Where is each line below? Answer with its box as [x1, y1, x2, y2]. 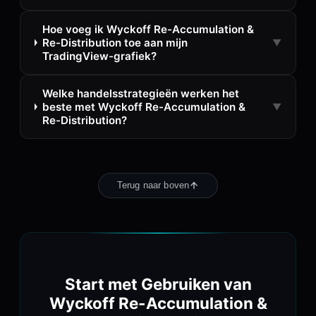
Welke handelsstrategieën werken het [42, 86, 239, 100]
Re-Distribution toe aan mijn [42, 35, 188, 49]
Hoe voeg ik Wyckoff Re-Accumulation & [42, 22, 254, 36]
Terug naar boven [116, 180, 190, 191]
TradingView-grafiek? [42, 49, 157, 63]
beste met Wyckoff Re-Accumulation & [42, 99, 245, 114]
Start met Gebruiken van [64, 274, 252, 293]
